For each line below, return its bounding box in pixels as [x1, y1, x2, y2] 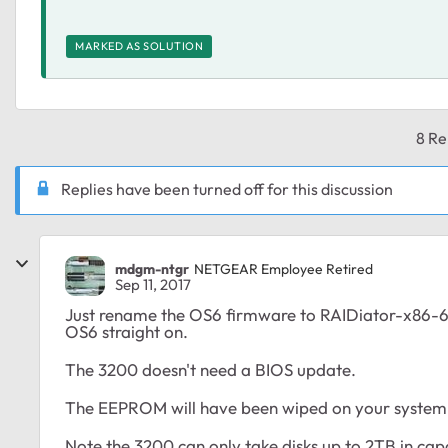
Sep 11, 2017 [115, 275, 191, 295]
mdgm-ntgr [115, 259, 189, 278]
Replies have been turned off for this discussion [61, 179, 393, 199]
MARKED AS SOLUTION [75, 39, 203, 53]
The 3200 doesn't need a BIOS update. [65, 359, 356, 381]
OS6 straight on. [65, 321, 188, 343]
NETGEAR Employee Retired [194, 259, 373, 278]
